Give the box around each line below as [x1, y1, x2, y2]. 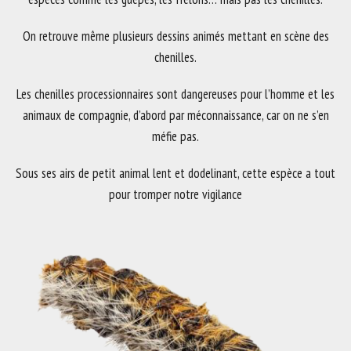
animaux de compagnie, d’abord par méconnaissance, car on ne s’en [22, 107, 329, 125]
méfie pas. [152, 128, 199, 146]
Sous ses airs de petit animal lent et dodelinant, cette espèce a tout [16, 165, 335, 183]
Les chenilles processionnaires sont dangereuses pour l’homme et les [16, 85, 335, 103]
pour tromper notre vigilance [109, 186, 242, 204]
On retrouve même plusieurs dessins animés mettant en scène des [22, 27, 329, 45]
